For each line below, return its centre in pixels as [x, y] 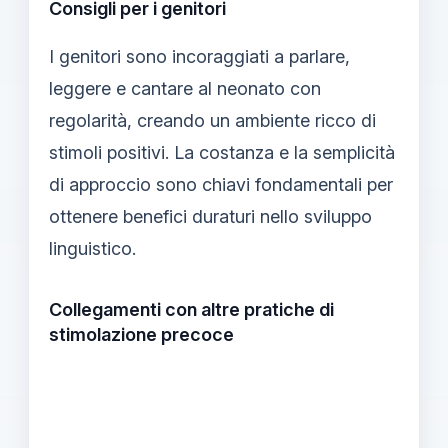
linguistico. [92, 248]
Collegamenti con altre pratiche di [191, 309]
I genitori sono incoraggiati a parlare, [199, 56]
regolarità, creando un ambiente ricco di [212, 120]
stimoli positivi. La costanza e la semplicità [222, 152]
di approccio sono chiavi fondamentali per [221, 184]
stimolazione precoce [141, 334]
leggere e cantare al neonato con [185, 88]
